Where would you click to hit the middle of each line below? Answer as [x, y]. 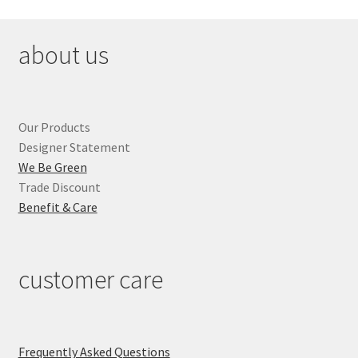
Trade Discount [59, 187]
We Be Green [52, 167]
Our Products [54, 127]
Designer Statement [74, 147]
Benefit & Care [58, 207]
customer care [90, 280]
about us [63, 55]
